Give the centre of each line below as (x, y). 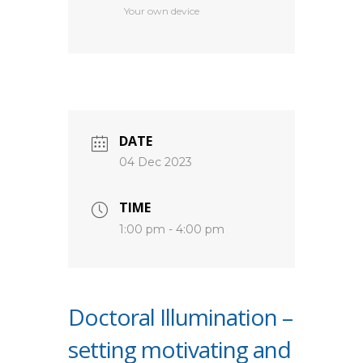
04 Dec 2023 (156, 162)
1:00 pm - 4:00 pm (172, 230)
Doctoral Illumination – (180, 317)
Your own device (162, 11)
